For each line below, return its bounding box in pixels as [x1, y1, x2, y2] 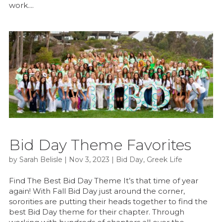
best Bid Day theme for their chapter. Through [8, 207, 184, 217]
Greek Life [146, 155, 182, 165]
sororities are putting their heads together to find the [8, 197, 208, 207]
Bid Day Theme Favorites [8, 136, 191, 155]
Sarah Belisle [19, 155, 62, 165]
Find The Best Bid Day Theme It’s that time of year [8, 176, 198, 186]
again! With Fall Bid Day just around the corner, [8, 186, 185, 196]
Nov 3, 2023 [68, 155, 110, 165]
